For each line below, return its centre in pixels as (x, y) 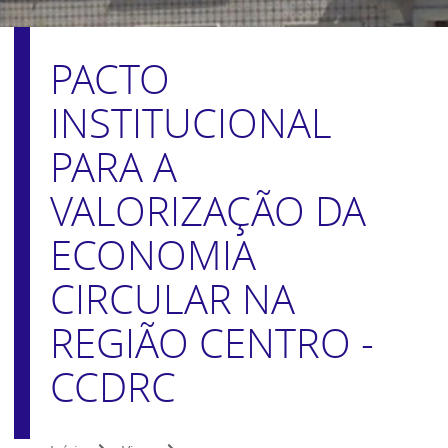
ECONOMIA (153, 255)
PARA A (113, 167)
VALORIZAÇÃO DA (208, 211)
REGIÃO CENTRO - (212, 343)
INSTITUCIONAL (191, 123)
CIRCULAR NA (172, 299)
